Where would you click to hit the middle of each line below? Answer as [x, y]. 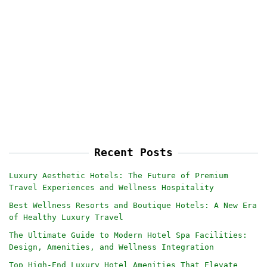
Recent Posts [133, 153]
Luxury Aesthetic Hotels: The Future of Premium [119, 176]
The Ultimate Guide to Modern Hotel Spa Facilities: [128, 235]
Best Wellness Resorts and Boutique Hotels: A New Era [133, 206]
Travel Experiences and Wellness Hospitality [111, 188]
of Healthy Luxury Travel [66, 218]
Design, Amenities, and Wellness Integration [111, 247]
